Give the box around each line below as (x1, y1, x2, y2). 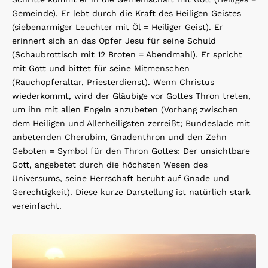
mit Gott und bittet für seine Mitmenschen (12, 63, 190, 74)
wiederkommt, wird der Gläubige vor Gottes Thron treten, (12, 91, 251, 101)
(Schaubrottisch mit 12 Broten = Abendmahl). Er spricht (12, 50, 242, 60)
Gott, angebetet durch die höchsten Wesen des (12, 160, 208, 170)
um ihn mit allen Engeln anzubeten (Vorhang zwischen (12, 105, 238, 115)
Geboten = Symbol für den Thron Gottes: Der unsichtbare (12, 146, 250, 156)
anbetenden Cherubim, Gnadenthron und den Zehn (12, 132, 227, 142)
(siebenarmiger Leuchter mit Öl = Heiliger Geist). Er (12, 22, 223, 32)
